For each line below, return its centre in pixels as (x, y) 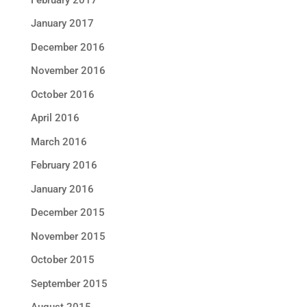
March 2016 (59, 142)
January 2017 (62, 23)
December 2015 (67, 212)
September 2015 (69, 283)
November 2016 (68, 71)
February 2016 (64, 165)
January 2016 (62, 189)
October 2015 (62, 260)
